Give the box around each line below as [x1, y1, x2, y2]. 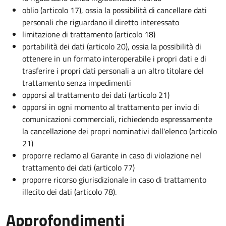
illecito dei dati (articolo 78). [22, 185, 117, 198]
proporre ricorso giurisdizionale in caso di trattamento [22, 173, 206, 186]
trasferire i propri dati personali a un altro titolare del [22, 64, 204, 77]
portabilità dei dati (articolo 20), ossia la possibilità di [22, 40, 201, 52]
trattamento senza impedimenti [22, 76, 131, 89]
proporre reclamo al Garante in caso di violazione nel [22, 149, 201, 161]
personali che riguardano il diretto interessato [22, 16, 179, 28]
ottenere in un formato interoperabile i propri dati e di [22, 52, 206, 65]
